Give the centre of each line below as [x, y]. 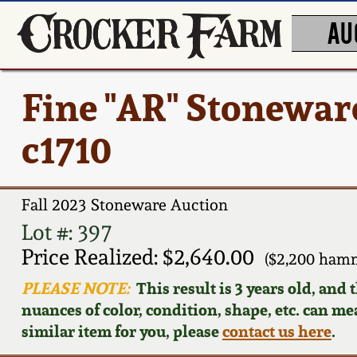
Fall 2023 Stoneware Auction [124, 205]
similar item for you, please [122, 331]
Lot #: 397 [66, 232]
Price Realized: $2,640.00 [137, 257]
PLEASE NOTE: [75, 288]
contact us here [277, 331]
